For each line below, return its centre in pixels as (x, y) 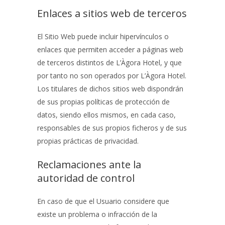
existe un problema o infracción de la (97, 214)
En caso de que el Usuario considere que (103, 201)
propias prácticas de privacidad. (88, 141)
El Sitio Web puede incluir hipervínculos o (103, 36)
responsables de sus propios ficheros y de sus (112, 128)
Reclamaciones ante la (89, 164)
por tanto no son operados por (89, 76)
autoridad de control (86, 178)
